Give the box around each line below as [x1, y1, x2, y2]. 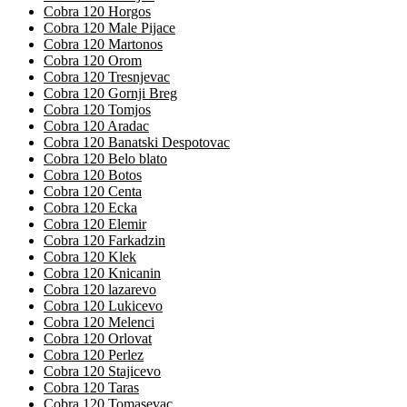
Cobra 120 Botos [44, 167, 142, 184]
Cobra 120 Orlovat [44, 331, 152, 347]
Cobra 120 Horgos [44, 4, 151, 20]
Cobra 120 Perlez [44, 347, 144, 363]
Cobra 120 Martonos [44, 36, 163, 53]
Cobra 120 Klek [44, 249, 136, 265]
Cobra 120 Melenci [44, 314, 154, 331]
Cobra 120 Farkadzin [44, 233, 165, 249]
